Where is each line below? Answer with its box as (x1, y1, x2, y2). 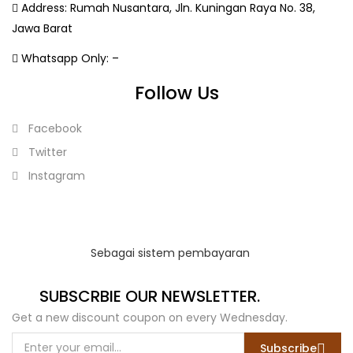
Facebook (25, 121, 82, 136)
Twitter (25, 144, 67, 160)
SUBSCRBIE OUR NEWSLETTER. (39, 284, 260, 307)
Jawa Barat (12, 20, 72, 36)
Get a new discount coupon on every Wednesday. (12, 309, 288, 325)
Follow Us (134, 80, 219, 106)
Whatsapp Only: (18, 50, 109, 66)
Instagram (25, 168, 85, 184)
